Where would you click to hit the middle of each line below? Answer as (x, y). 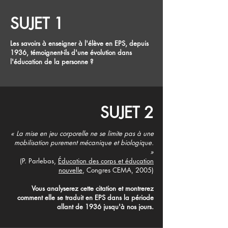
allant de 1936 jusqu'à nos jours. (105, 206)
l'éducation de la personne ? (52, 61)
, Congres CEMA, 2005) (118, 170)
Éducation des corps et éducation (106, 161)
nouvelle (70, 170)
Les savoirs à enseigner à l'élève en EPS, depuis (79, 43)
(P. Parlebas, (39, 161)
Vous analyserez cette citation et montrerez (93, 188)
